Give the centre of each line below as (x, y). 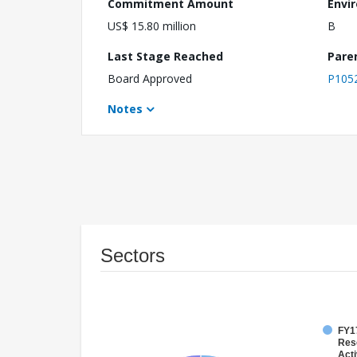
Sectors (133, 256)
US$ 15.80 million (152, 26)
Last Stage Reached (165, 57)
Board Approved (150, 79)
